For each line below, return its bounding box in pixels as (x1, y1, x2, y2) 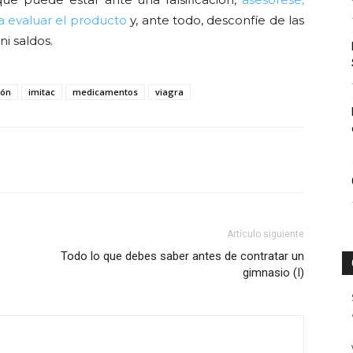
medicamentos (72, 86, 138, 98)
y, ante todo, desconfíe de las (126, 13, 304, 28)
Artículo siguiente (227, 229, 304, 240)
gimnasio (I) (243, 266, 304, 280)
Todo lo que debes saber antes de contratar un (61, 249, 304, 263)
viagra (155, 86, 184, 98)
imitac (28, 86, 55, 98)
